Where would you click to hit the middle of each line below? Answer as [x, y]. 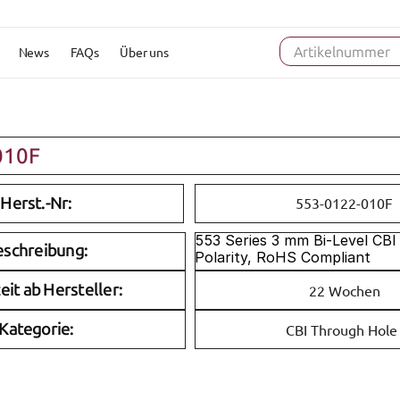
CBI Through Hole [342, 329]
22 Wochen [344, 290]
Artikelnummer [342, 52]
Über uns [144, 51]
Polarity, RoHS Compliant [283, 257]
